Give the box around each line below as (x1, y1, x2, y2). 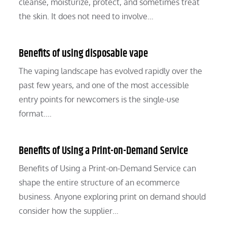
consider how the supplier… (19, 206, 119, 216)
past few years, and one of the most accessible (19, 80, 190, 91)
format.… (19, 108, 52, 119)
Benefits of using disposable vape (19, 46, 148, 62)
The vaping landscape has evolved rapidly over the (19, 66, 203, 77)
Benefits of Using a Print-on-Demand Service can (19, 163, 197, 174)
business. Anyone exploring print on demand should (19, 192, 206, 202)
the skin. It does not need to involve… (19, 11, 154, 22)
